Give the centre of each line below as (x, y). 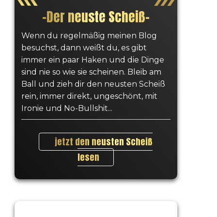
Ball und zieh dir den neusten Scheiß (93, 84)
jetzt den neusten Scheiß (104, 141)
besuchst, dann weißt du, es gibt (84, 47)
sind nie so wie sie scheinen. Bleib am (91, 72)
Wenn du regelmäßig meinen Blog (89, 35)
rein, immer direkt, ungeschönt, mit (89, 96)
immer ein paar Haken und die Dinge (93, 60)
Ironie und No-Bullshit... (67, 108)
